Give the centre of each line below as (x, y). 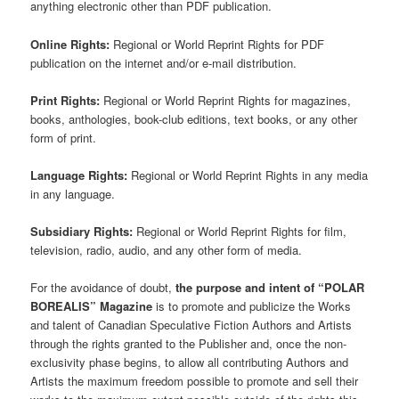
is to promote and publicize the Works (252, 306)
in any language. (73, 193)
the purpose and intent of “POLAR (270, 287)
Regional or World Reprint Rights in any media (248, 175)
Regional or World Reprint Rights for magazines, (226, 100)
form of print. (64, 137)
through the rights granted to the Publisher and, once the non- (189, 343)
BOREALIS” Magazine (92, 306)
